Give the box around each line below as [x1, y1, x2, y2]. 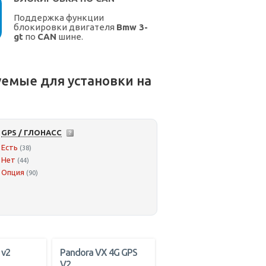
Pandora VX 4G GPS [60, 247, 138, 258]
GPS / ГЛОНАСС [1, 128, 62, 137]
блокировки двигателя [14, 22, 116, 33]
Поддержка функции [14, 12, 104, 23]
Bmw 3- [116, 22, 148, 33]
